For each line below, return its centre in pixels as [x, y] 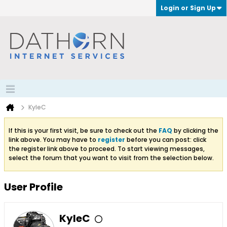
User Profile [33, 187]
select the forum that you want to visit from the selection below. [111, 158]
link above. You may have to [53, 140]
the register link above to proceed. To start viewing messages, [107, 149]
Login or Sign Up [188, 8]
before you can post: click [166, 140]
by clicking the [195, 130]
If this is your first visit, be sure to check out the [84, 130]
